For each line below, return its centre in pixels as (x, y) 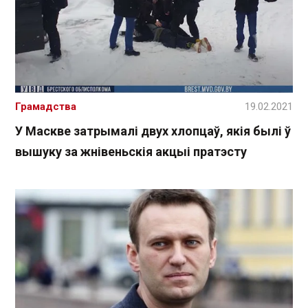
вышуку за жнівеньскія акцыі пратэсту (131, 151)
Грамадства (46, 106)
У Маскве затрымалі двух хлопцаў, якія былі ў (153, 131)
